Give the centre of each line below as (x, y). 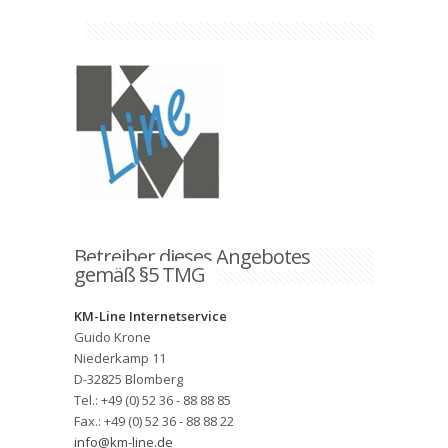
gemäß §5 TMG (139, 274)
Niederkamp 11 (120, 358)
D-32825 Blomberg (128, 379)
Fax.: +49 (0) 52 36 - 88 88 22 (154, 421)
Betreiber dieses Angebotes (192, 256)
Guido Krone (112, 337)
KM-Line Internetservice (150, 316)
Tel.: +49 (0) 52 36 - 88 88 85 (152, 400)
